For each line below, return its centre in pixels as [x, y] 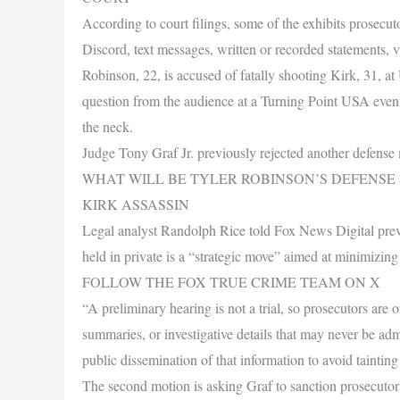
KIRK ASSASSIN [136, 204]
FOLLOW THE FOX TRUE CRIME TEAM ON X [231, 282]
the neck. [108, 126]
